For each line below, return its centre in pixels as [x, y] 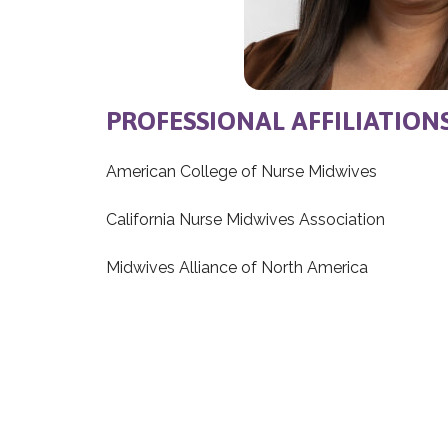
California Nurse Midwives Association [245, 219]
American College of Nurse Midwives [241, 171]
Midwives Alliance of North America [237, 267]
